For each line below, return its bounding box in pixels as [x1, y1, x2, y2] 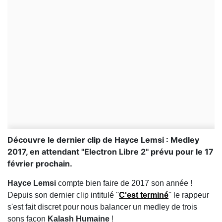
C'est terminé [119, 191, 168, 199]
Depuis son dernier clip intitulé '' [7, 191, 119, 199]
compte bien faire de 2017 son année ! [56, 179, 192, 187]
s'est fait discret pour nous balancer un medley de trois [7, 203, 197, 211]
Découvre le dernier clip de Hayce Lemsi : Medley [7, 135, 199, 145]
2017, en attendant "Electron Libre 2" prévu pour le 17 [7, 147, 214, 157]
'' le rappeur [168, 191, 209, 199]
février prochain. [7, 159, 72, 168]
